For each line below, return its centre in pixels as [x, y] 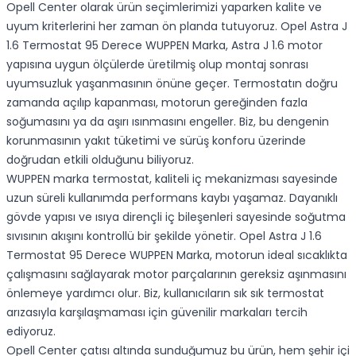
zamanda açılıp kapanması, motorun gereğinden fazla [157, 103]
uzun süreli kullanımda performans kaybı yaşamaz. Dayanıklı [172, 198]
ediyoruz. [31, 331]
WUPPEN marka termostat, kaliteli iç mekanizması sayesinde [172, 179]
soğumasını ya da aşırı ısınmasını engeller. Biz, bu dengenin [168, 122]
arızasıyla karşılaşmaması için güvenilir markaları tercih [157, 312]
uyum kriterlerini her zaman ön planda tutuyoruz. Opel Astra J [177, 26]
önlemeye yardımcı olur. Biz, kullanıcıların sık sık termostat [165, 293]
